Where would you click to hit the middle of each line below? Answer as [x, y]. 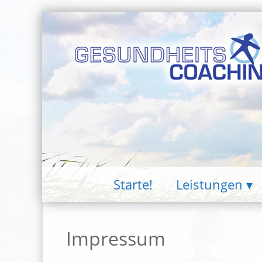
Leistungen [209, 184]
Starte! [133, 184]
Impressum [116, 239]
